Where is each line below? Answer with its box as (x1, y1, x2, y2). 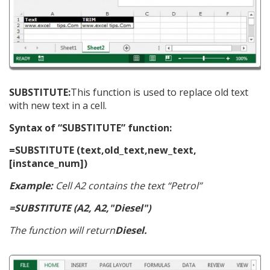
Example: (9, 179, 53, 193)
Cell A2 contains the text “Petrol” (53, 179, 202, 193)
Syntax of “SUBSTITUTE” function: (9, 121, 172, 135)
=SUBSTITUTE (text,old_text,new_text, (9, 143, 196, 157)
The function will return (9, 224, 115, 237)
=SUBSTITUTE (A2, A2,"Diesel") (9, 201, 151, 215)
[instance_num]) (9, 157, 87, 171)
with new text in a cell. (9, 99, 107, 113)
